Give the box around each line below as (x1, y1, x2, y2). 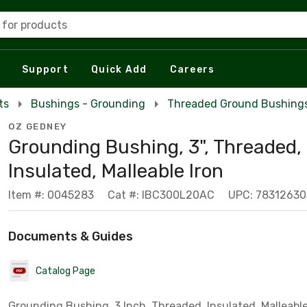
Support (22, 63, 69, 75)
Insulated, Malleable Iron (8, 160, 223, 182)
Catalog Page (36, 265, 95, 277)
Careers (169, 63, 215, 75)
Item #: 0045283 (8, 188, 94, 201)
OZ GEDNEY (8, 121, 67, 132)
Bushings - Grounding (31, 97, 145, 110)
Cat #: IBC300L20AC (108, 188, 214, 201)
